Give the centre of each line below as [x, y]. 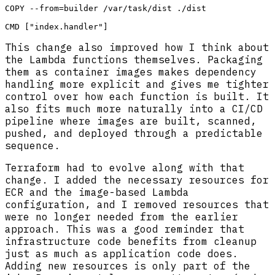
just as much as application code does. [122, 253]
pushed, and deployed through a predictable [134, 133]
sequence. [33, 145]
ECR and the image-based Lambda [97, 192]
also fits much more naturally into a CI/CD [134, 108]
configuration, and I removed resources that [137, 204]
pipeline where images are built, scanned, [131, 121]
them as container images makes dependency [131, 72]
